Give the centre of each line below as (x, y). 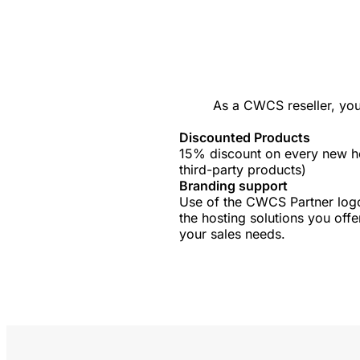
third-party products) (243, 169)
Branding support (234, 185)
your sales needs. (233, 233)
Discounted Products (245, 137)
